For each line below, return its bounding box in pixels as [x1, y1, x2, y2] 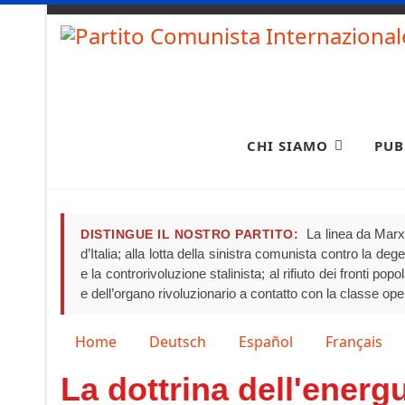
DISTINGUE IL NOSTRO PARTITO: [80, 226, 299, 241]
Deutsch [149, 331, 206, 352]
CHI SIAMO [247, 136, 328, 155]
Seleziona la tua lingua [60, 330, 212, 351]
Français [325, 331, 382, 352]
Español [239, 331, 293, 352]
